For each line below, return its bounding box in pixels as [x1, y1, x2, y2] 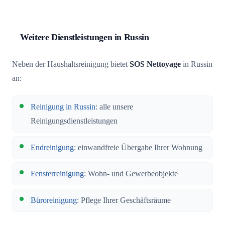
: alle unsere [95, 102, 133, 112]
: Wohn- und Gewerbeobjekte [84, 169, 178, 179]
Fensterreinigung [31, 169, 84, 179]
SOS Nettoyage [130, 60, 181, 69]
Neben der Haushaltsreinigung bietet [12, 60, 130, 69]
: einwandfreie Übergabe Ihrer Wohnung [74, 143, 202, 152]
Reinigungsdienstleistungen [31, 117, 118, 126]
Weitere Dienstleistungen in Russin [20, 32, 149, 43]
